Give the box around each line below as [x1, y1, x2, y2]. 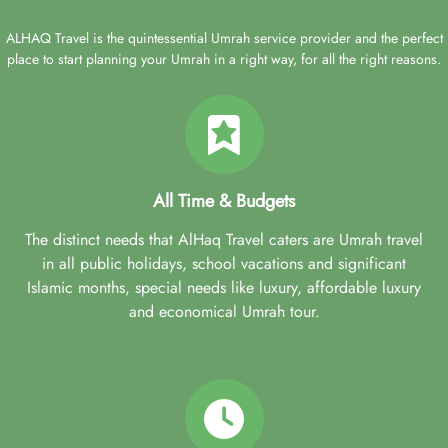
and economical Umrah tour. [128, 300, 320, 323]
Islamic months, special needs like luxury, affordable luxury [27, 276, 421, 299]
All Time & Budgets [153, 188, 295, 214]
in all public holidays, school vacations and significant [42, 252, 406, 275]
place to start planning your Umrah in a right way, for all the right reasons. [7, 49, 441, 69]
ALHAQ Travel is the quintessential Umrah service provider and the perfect [5, 28, 443, 48]
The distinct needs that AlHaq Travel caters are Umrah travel [25, 228, 423, 251]
